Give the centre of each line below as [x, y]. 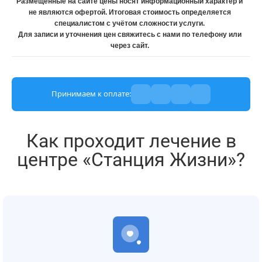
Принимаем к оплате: [91, 94]
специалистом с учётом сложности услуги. [130, 23]
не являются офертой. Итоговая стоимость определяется [130, 12]
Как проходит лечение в [131, 141]
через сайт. [130, 45]
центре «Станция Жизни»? [131, 159]
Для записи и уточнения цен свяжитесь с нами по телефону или [130, 34]
